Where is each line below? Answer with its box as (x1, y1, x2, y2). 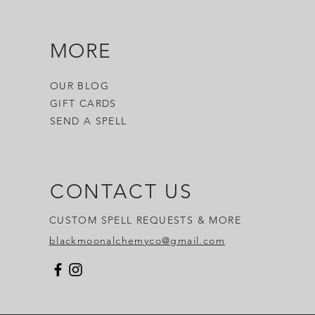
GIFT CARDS (49, 97, 117, 110)
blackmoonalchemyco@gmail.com (49, 234, 225, 247)
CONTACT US (49, 180, 193, 203)
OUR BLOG (49, 79, 109, 92)
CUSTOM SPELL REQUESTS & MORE (49, 214, 241, 226)
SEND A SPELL (49, 115, 127, 127)
